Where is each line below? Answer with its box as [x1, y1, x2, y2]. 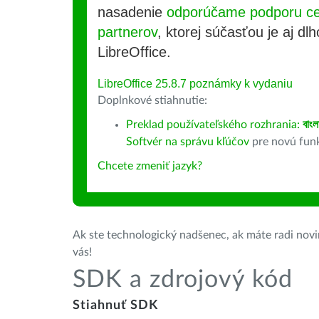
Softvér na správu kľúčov [126, 136, 249, 147]
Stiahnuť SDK [73, 299, 158, 312]
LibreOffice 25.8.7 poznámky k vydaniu [98, 78, 293, 90]
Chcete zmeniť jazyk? [98, 160, 202, 172]
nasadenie [98, 4, 167, 20]
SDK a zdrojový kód [73, 268, 293, 292]
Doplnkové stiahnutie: [98, 95, 207, 106]
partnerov [98, 24, 157, 40]
